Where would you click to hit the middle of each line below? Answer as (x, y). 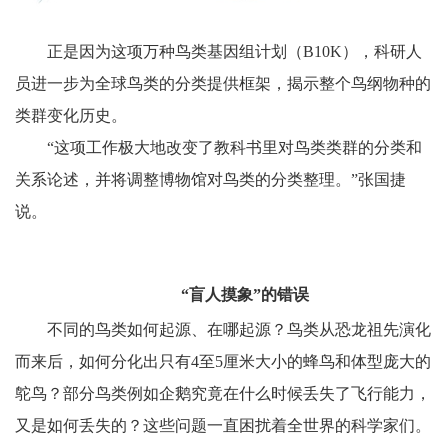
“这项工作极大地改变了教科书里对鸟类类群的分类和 (234, 147)
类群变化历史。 (70, 115)
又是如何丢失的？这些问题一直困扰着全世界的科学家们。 (222, 425)
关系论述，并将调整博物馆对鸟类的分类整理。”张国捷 (210, 179)
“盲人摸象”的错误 (245, 294)
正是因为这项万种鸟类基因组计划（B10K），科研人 (234, 51)
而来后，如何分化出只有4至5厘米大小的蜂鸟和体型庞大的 (222, 361)
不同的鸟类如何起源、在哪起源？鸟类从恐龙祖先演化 (238, 329)
